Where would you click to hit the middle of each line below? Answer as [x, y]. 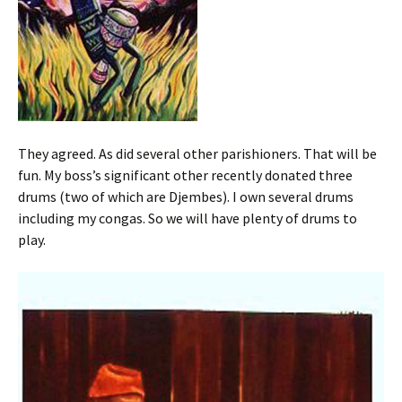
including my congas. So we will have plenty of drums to [188, 218]
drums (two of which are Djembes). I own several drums [186, 196]
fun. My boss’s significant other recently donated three [185, 175]
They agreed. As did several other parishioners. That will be [197, 153]
